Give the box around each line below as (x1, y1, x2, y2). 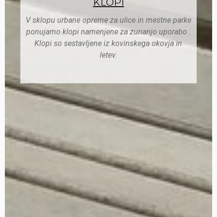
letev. (99, 50, 117, 60)
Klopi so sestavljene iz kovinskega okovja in (34, 39, 183, 48)
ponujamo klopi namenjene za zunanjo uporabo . (26, 27, 191, 37)
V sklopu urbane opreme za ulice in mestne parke (25, 15, 191, 25)
